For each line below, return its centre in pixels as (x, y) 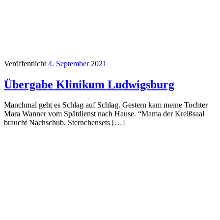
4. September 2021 (77, 63)
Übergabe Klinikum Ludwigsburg (89, 84)
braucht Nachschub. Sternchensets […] (64, 123)
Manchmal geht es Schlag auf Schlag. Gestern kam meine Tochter (106, 105)
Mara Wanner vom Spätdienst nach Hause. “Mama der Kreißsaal (104, 114)
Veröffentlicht (26, 63)
